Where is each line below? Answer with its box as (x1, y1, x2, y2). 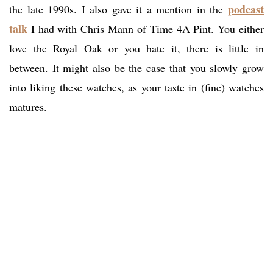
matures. (9, 99, 47, 115)
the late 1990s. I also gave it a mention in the (9, 2, 228, 17)
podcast (228, 1, 264, 18)
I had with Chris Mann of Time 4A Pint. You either (27, 21, 264, 37)
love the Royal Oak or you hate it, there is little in (9, 41, 264, 56)
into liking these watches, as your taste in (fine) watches (9, 80, 264, 95)
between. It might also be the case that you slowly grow (9, 60, 264, 76)
